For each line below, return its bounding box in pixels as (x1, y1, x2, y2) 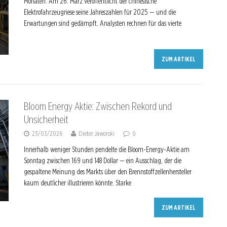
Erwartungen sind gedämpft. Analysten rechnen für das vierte (24, 19, 181, 27)
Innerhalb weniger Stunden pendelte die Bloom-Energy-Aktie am (24, 145, 190, 154)
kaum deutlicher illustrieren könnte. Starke (24, 179, 131, 187)
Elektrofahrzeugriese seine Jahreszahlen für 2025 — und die (24, 8, 176, 16)
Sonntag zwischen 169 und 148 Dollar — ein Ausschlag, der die (24, 157, 181, 165)
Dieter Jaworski (79, 130, 115, 137)
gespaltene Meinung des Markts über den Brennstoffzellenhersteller (24, 168, 192, 176)
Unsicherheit (24, 113, 68, 126)
